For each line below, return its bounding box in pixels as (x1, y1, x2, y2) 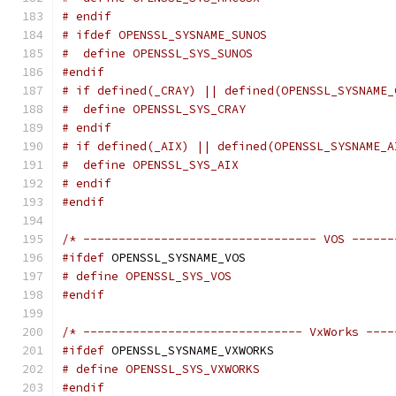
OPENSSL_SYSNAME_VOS (104, 250, 246, 265)
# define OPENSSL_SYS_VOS (62, 269, 232, 284)
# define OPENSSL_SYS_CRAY (62, 102, 246, 117)
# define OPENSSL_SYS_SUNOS (62, 46, 253, 61)
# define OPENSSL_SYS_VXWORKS (62, 362, 260, 377)
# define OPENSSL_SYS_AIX (62, 157, 239, 172)
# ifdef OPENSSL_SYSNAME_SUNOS (62, 27, 267, 42)
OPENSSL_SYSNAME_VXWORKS (104, 343, 274, 358)
